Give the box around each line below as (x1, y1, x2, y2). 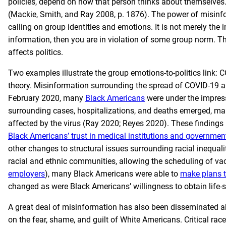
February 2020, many (8, 93, 85, 103)
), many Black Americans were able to (45, 169, 180, 179)
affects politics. (8, 47, 63, 57)
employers (8, 169, 45, 179)
